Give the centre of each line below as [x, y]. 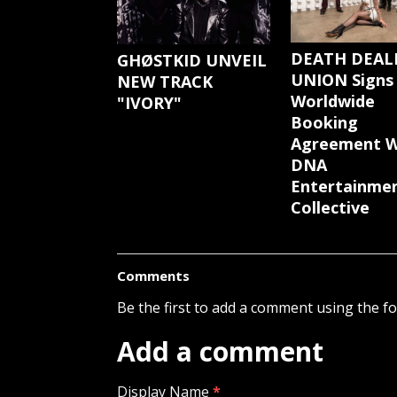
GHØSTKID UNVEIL [192, 60]
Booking [324, 123]
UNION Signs [342, 80]
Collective [330, 208]
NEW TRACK [165, 81]
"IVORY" [149, 102]
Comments [153, 276]
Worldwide [332, 101]
